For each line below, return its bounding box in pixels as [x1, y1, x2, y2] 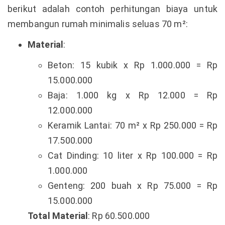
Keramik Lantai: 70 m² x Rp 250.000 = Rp [48, 120, 217, 131]
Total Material [28, 210, 88, 221]
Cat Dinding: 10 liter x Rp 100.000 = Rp [48, 150, 217, 161]
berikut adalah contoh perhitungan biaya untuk [8, 3, 217, 14]
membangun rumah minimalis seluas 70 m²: [8, 18, 188, 29]
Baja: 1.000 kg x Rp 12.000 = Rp [48, 89, 217, 100]
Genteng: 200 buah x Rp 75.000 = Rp [48, 180, 217, 191]
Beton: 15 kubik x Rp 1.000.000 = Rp [48, 59, 217, 70]
